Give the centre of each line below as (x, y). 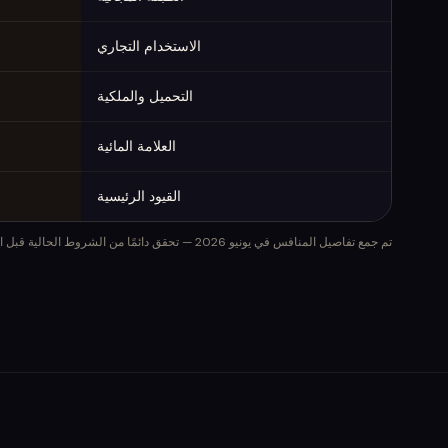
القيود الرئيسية (139, 195)
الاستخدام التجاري (149, 45)
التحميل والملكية (145, 95)
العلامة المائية (136, 145)
